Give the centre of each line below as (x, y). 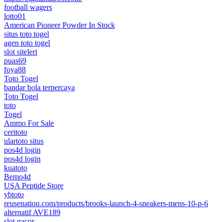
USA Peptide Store (34, 185)
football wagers (28, 7)
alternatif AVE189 (32, 212)
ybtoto (14, 194)
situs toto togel (27, 34)
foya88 (15, 69)
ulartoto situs (24, 141)
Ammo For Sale (29, 123)
